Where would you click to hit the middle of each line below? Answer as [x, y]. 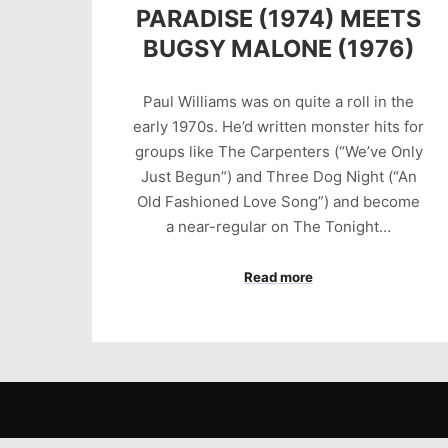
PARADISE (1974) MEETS [279, 19]
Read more [279, 277]
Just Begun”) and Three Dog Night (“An [278, 176]
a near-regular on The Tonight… [279, 226]
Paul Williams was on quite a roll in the [279, 101]
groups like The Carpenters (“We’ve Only [278, 151]
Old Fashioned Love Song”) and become [279, 201]
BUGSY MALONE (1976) [278, 49]
